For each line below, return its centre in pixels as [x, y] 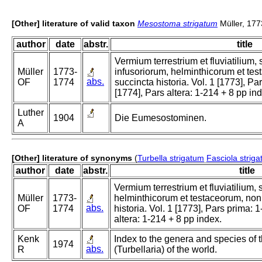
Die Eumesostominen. [161, 118]
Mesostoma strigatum [177, 24]
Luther [31, 113]
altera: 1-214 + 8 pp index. [168, 219]
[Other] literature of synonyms [72, 158]
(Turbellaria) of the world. [166, 250]
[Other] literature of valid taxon [73, 24]
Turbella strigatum [171, 158]
